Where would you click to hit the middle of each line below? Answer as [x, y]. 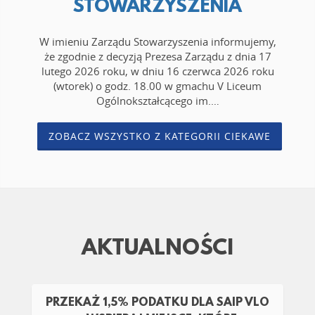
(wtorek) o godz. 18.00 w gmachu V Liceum [157, 86]
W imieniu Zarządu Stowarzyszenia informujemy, [157, 42]
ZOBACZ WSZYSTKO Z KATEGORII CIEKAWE [159, 136]
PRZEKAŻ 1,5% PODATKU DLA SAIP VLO [157, 303]
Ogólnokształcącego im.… [157, 101]
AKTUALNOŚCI [157, 250]
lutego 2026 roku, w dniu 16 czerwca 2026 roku [157, 71]
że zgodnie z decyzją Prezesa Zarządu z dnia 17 [157, 57]
